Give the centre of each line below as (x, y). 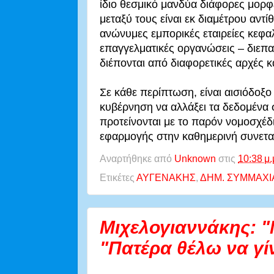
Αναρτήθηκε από (137, 158)
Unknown (195, 158)
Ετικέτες (118, 178)
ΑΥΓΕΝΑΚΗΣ (166, 178)
